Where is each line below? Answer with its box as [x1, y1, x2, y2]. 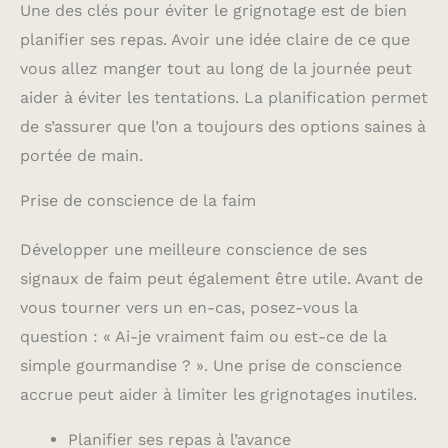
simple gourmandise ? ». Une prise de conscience [20, 356, 402, 376]
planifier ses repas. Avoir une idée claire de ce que [20, 30, 410, 50]
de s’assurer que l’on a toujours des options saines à [20, 117, 426, 137]
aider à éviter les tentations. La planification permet [20, 88, 428, 108]
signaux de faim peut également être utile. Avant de [20, 269, 423, 289]
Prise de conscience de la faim [20, 191, 256, 211]
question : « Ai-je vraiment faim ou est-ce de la [20, 327, 387, 347]
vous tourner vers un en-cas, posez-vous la [20, 298, 358, 318]
